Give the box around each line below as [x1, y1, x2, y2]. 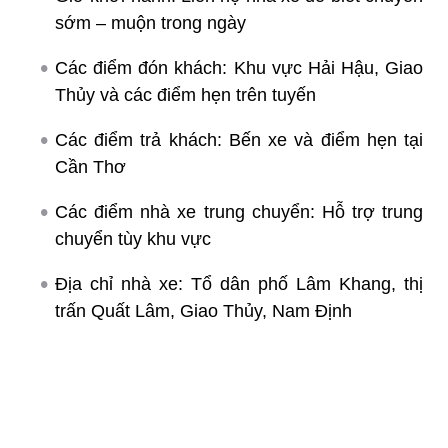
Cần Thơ [55, 156, 126, 177]
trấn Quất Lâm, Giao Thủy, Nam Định [55, 300, 352, 321]
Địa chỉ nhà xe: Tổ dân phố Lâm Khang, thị [55, 273, 423, 294]
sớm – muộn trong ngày [55, 12, 246, 33]
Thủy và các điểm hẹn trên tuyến [55, 84, 316, 105]
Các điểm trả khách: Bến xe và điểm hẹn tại [55, 129, 423, 150]
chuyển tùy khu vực [55, 228, 211, 249]
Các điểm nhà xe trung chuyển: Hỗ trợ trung [55, 201, 423, 222]
